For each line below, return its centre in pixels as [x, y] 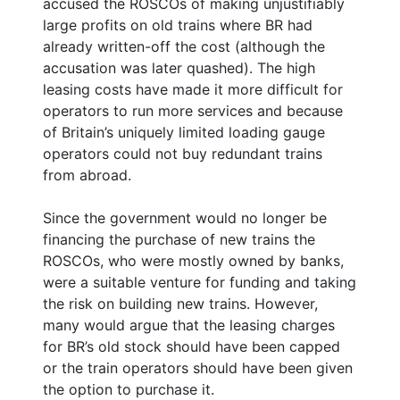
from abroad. [87, 175]
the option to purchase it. [129, 389]
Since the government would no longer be [185, 217]
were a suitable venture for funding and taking [200, 282]
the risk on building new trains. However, [180, 303]
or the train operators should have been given [198, 367]
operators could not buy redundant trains [183, 153]
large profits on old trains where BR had [178, 25]
